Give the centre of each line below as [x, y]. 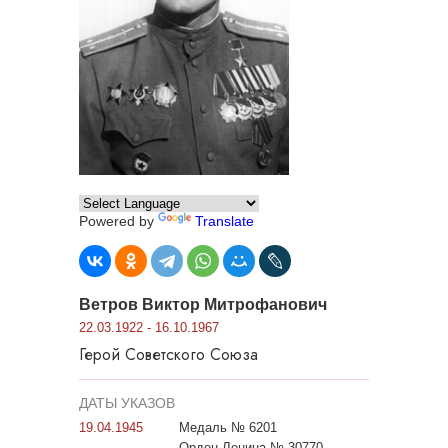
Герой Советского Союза [168, 355]
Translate [224, 221]
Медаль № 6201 [228, 428]
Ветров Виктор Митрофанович [203, 305]
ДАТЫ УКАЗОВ [127, 403]
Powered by [118, 221]
